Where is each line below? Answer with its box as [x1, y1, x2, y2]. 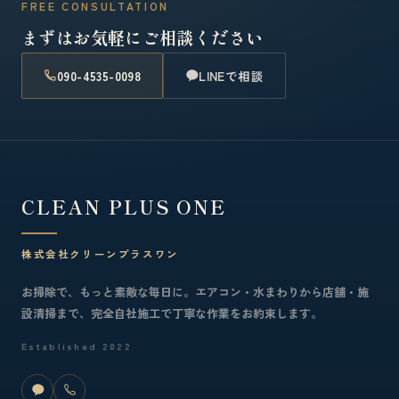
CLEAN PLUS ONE [21, 192, 227, 220]
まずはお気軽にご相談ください [21, 24, 264, 49]
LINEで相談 [199, 66, 265, 85]
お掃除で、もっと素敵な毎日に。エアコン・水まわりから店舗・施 [21, 282, 369, 300]
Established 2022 [21, 338, 132, 353]
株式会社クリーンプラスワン [21, 246, 179, 261]
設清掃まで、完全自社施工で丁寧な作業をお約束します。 [21, 304, 322, 322]
